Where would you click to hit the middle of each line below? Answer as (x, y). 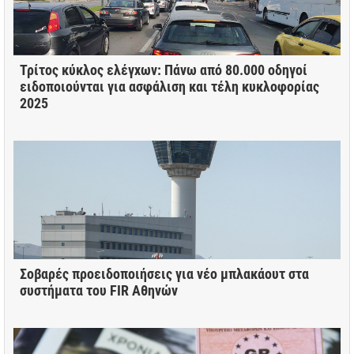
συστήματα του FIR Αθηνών (99, 290)
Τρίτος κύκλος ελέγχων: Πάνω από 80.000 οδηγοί (164, 70)
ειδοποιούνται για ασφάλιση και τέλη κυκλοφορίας (169, 86)
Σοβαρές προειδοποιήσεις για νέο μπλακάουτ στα (164, 273)
